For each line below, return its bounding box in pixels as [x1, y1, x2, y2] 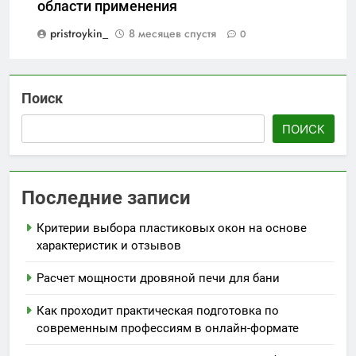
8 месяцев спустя [129, 25, 216, 42]
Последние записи [21, 187, 191, 210]
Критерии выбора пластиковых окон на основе [37, 221, 307, 236]
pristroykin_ [50, 25, 108, 42]
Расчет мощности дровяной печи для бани [37, 271, 280, 286]
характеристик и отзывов [37, 238, 181, 253]
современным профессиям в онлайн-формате [37, 321, 299, 336]
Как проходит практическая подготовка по [37, 304, 279, 319]
